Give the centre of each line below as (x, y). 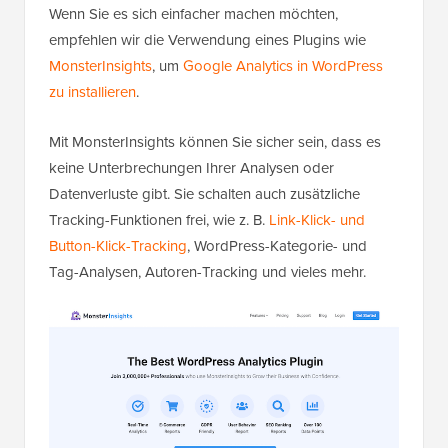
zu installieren (92, 91)
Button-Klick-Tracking (118, 245)
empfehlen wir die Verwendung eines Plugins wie (207, 39)
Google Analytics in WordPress (283, 65)
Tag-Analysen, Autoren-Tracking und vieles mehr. (207, 271)
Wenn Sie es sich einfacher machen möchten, (193, 13)
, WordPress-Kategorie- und (277, 245)
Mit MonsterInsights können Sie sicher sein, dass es (215, 141)
